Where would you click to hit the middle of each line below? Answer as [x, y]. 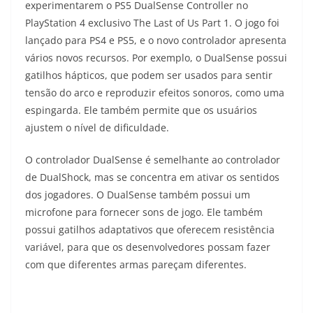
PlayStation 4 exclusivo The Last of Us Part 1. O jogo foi [152, 22]
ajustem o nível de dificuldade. [97, 127]
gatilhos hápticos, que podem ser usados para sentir [149, 75]
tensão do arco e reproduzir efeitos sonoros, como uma [155, 92]
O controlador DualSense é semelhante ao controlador [153, 159]
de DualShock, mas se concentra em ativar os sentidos [152, 177]
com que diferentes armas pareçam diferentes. [136, 264]
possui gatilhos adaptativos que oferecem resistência [150, 229]
